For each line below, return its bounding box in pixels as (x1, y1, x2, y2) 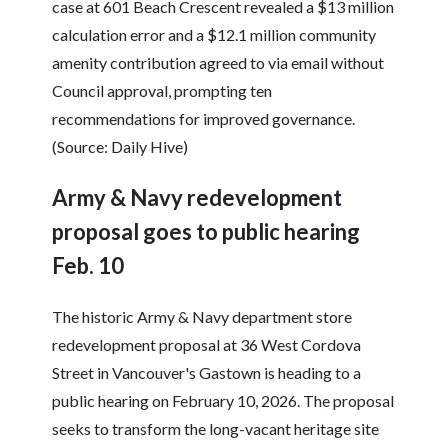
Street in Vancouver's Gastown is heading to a (52, 363, 362, 383)
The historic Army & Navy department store (52, 307, 353, 327)
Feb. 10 (52, 252, 125, 280)
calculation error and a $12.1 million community (52, 25, 377, 45)
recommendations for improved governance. (52, 109, 356, 129)
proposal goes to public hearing (52, 218, 361, 246)
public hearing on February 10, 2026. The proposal (52, 391, 395, 411)
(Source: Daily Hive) (52, 137, 189, 157)
